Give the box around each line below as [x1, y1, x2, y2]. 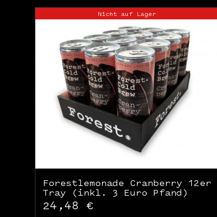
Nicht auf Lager [97, 9, 156, 18]
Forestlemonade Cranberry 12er [43, 177, 211, 189]
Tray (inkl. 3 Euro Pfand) [43, 186, 188, 199]
